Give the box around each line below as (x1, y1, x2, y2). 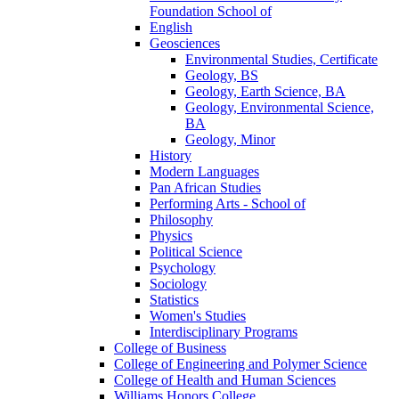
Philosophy (150, 211, 213, 227)
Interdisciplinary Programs (150, 323, 297, 339)
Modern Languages (150, 163, 259, 179)
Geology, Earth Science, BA (185, 83, 346, 99)
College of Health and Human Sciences (114, 371, 336, 387)
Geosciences (150, 35, 220, 51)
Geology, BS (185, 67, 258, 83)
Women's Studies (150, 307, 246, 323)
